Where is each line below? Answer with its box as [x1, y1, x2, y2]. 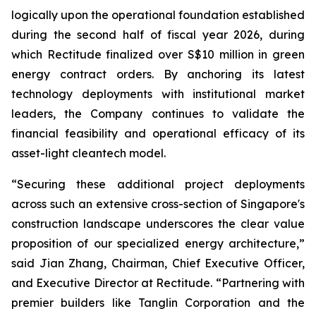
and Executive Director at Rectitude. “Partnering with [11, 276, 305, 290]
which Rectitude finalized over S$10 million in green [11, 47, 305, 61]
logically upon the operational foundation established [11, 8, 305, 22]
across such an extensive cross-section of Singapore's [11, 197, 305, 211]
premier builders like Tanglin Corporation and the [11, 296, 305, 310]
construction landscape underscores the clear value [11, 217, 305, 231]
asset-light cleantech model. [11, 146, 166, 160]
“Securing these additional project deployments [11, 177, 305, 191]
